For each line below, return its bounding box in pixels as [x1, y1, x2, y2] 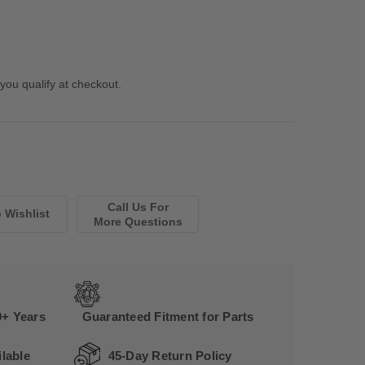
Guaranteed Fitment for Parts [81, 310, 254, 324]
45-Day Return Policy [108, 348, 232, 363]
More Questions [93, 214, 182, 228]
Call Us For [107, 200, 169, 213]
